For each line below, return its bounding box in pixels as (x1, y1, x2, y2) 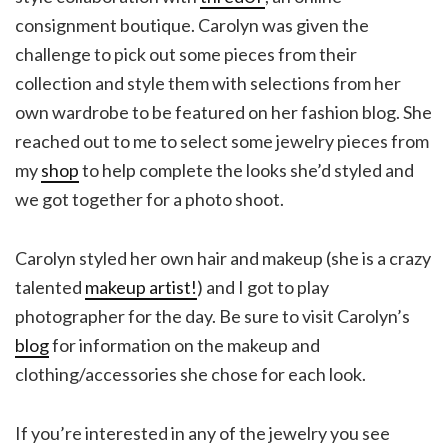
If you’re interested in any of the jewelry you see (15, 422, 390, 445)
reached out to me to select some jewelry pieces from (15, 130, 429, 153)
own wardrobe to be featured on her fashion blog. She (15, 101, 432, 124)
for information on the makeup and (49, 334, 320, 357)
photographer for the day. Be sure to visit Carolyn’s (15, 305, 410, 328)
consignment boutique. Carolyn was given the (15, 14, 369, 37)
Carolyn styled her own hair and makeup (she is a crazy (15, 247, 431, 270)
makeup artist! (85, 276, 197, 299)
